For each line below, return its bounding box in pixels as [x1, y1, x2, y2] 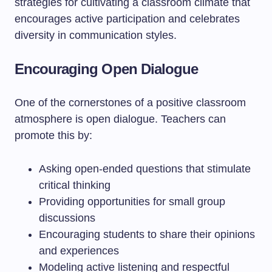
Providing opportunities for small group [39, 195, 225, 208]
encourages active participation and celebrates [15, 13, 240, 25]
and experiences [39, 245, 119, 257]
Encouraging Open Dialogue [15, 61, 198, 77]
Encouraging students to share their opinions [39, 228, 255, 240]
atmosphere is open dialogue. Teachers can [15, 113, 226, 125]
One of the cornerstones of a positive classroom [15, 97, 246, 109]
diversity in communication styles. [15, 29, 177, 41]
